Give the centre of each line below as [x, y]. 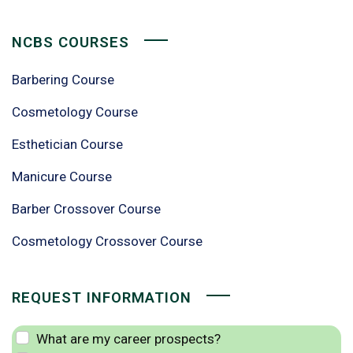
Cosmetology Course [75, 112]
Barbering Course [63, 80]
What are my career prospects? [128, 339]
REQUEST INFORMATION [102, 298]
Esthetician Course [67, 144]
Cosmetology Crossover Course [107, 241]
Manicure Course [62, 176]
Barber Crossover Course [86, 209]
